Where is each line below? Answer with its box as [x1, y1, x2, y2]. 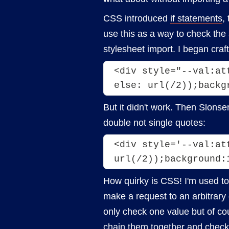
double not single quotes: [103, 118, 205, 128]
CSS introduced [103, 13, 170, 24]
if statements [170, 13, 222, 24]
